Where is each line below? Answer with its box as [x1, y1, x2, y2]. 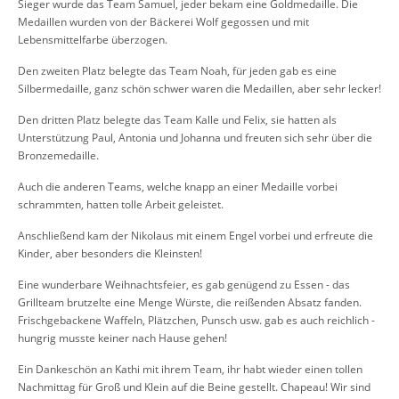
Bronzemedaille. [18, 147, 99, 163]
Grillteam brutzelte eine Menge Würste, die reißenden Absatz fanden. [18, 294, 362, 310]
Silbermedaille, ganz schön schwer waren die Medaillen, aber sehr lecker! [18, 80, 381, 96]
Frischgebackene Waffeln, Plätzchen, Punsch [18, 312, 240, 328]
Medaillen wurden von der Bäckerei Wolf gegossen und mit [18, 13, 309, 29]
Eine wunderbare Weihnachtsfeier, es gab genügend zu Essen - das [18, 276, 350, 292]
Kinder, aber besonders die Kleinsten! [18, 245, 202, 261]
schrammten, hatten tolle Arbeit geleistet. [18, 196, 224, 212]
